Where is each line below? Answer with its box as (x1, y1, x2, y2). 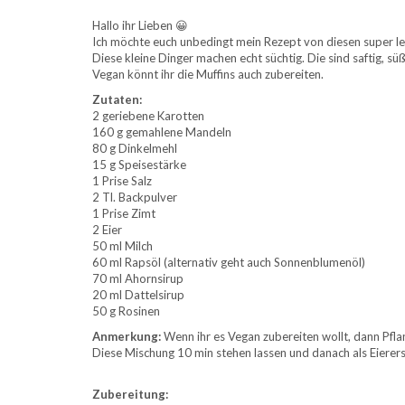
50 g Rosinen (92, 303, 160, 318)
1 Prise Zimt (92, 205, 155, 221)
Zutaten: (92, 91, 142, 107)
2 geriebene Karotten (92, 108, 204, 123)
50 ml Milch (92, 238, 153, 253)
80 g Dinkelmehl (92, 140, 177, 155)
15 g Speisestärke (92, 156, 186, 172)
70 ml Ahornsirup (92, 270, 184, 286)
